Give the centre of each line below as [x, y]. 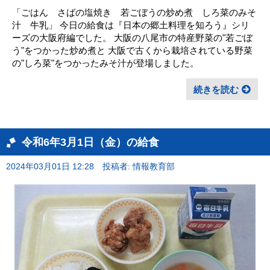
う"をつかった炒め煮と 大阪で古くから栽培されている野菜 [132, 50]
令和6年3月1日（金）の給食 [90, 142]
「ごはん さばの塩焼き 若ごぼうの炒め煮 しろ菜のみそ [134, 12]
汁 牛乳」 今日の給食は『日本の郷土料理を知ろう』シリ [131, 25]
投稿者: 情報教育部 [138, 166]
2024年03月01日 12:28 [50, 166]
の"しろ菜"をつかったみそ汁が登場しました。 [105, 63]
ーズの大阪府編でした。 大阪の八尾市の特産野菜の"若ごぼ [132, 37]
